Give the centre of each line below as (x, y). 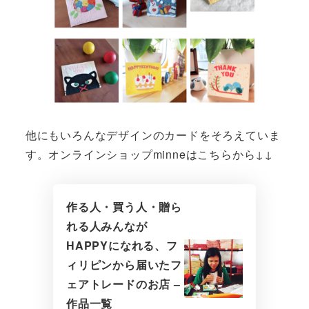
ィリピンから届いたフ (124, 264)
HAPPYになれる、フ (122, 245)
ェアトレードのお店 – (123, 283)
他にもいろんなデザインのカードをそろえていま (153, 134)
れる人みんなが (107, 226)
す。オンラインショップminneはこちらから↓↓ (149, 154)
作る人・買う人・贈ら (124, 206)
